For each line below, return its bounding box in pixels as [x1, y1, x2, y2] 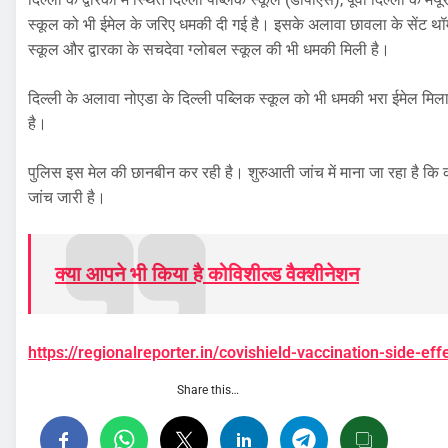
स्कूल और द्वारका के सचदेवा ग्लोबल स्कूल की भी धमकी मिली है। [28, 40, 390, 60]
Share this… [177, 383, 239, 398]
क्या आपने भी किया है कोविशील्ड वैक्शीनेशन [55, 262, 359, 287]
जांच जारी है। [28, 188, 106, 208]
